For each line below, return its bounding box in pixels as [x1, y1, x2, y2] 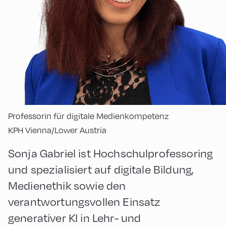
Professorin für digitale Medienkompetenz [8, 111, 169, 121]
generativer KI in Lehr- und [8, 211, 141, 224]
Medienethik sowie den [8, 179, 126, 192]
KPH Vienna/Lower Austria [8, 125, 106, 135]
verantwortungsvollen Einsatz [8, 195, 161, 208]
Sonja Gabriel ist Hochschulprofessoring [8, 146, 213, 160]
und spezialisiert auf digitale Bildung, [8, 162, 194, 176]
